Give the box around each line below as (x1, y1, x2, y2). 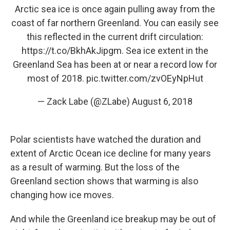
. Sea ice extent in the (122, 45, 208, 56)
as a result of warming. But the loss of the (10, 162, 180, 173)
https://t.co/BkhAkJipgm (22, 45, 122, 56)
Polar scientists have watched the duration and (10, 134, 201, 145)
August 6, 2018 (132, 96, 193, 107)
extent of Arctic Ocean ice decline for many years (10, 148, 211, 159)
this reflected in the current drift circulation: (27, 31, 203, 43)
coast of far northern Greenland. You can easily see (11, 17, 219, 29)
